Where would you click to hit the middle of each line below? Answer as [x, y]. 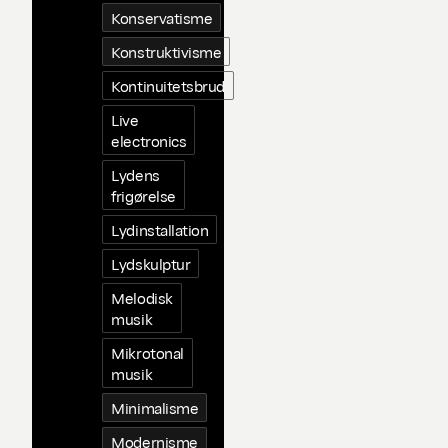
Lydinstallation [160, 229]
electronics [149, 140]
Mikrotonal [147, 352]
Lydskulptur [151, 263]
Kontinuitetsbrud [168, 85]
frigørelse [143, 195]
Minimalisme [155, 407]
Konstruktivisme [166, 51]
